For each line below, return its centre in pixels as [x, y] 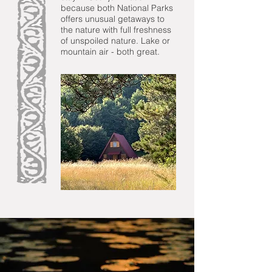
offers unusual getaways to [113, 19]
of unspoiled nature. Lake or [115, 41]
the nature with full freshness [116, 30]
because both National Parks [117, 8]
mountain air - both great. [111, 52]
